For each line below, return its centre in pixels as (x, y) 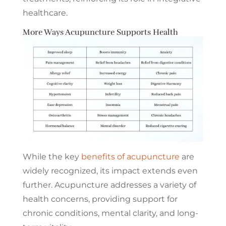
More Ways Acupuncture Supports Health (100, 32)
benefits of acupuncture (130, 156)
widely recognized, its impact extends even (110, 171)
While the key (52, 156)
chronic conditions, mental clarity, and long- (110, 213)
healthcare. (45, 13)
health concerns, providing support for (100, 199)
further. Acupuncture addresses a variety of (109, 185)
